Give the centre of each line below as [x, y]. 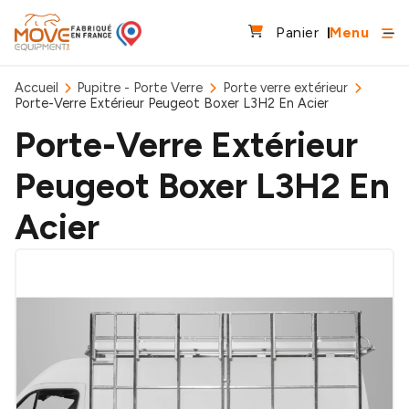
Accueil [37, 88]
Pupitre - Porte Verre [140, 88]
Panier [297, 32]
